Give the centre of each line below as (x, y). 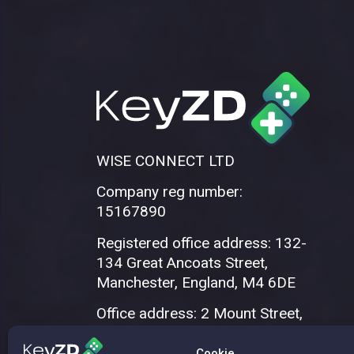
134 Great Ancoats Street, (182, 262)
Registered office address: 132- (201, 243)
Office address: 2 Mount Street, (200, 313)
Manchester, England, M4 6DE (196, 282)
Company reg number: (169, 192)
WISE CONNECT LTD (166, 160)
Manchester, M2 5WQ (168, 333)
